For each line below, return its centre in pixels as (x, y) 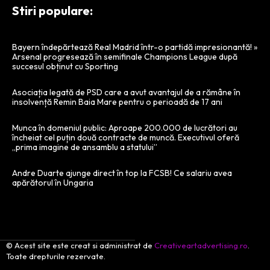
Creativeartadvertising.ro (201, 246)
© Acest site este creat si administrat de (80, 246)
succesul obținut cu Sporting (65, 67)
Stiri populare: (52, 11)
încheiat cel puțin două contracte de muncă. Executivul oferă (126, 138)
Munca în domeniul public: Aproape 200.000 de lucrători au (125, 128)
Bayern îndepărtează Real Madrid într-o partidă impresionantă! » (135, 47)
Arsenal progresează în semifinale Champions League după (125, 57)
